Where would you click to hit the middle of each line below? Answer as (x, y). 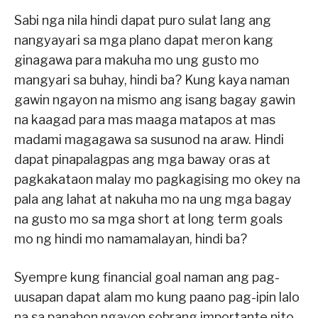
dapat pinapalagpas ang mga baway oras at (142, 159)
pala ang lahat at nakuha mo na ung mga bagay (153, 199)
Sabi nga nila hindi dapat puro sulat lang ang (143, 20)
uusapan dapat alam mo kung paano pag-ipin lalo (157, 297)
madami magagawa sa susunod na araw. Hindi (149, 139)
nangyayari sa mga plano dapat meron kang (144, 40)
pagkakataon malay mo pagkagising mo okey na (157, 179)
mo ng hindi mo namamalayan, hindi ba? (131, 238)
